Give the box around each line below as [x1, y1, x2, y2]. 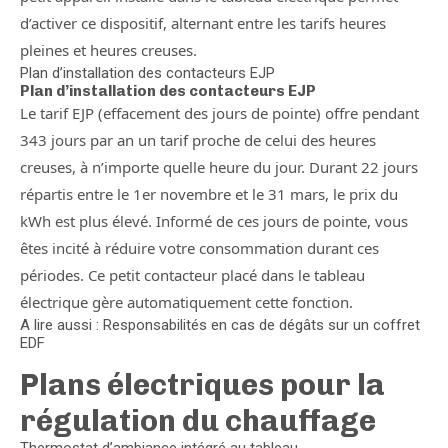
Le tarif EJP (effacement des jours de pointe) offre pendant [20, 103, 419, 123]
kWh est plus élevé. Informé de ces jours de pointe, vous [20, 211, 408, 231]
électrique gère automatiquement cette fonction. [20, 292, 353, 312]
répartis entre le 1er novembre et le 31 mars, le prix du [20, 184, 398, 204]
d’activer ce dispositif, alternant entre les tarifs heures [20, 13, 386, 33]
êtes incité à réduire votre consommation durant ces [20, 238, 379, 258]
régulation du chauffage [20, 403, 376, 439]
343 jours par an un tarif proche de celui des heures [20, 130, 376, 150]
